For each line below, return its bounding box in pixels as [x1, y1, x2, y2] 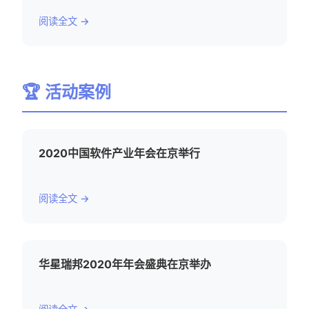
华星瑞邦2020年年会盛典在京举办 [39, 257, 211, 271]
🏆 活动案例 [22, 82, 111, 103]
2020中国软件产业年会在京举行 [39, 146, 200, 161]
